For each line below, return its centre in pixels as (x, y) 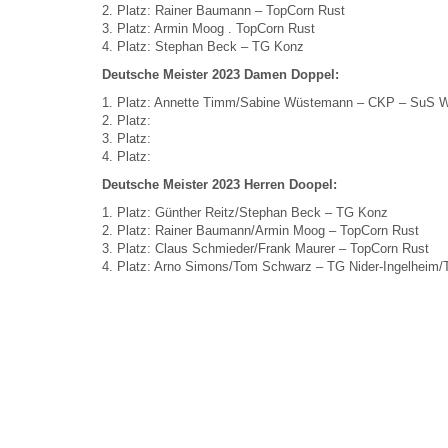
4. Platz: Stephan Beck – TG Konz (203, 46)
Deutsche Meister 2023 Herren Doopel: (219, 184)
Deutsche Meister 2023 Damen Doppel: (220, 74)
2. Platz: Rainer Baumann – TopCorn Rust (223, 10)
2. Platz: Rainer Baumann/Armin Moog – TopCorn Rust (260, 230)
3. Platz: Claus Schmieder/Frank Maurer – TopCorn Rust (265, 248)
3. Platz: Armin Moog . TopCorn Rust (208, 28)
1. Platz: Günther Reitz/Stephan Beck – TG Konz (245, 212)
